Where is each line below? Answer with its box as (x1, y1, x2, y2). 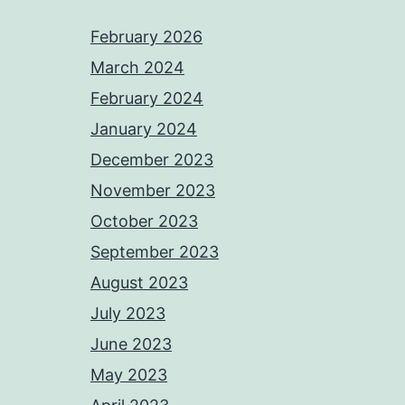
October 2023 (90, 212, 198, 231)
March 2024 (90, 58, 184, 78)
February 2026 (90, 27, 202, 47)
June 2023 (90, 334, 172, 354)
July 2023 (90, 304, 165, 324)
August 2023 (90, 273, 188, 293)
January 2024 (90, 119, 197, 139)
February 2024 (90, 89, 203, 108)
